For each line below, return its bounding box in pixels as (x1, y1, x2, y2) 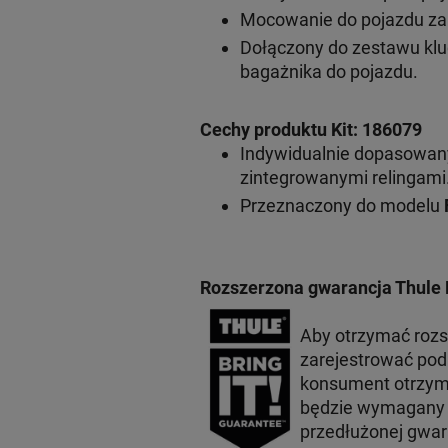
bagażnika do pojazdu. (239, 60, 418, 82)
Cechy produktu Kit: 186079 (199, 118, 422, 140)
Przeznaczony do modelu (239, 194, 440, 216)
